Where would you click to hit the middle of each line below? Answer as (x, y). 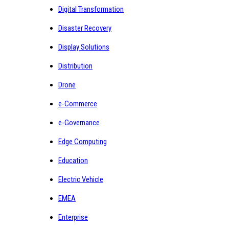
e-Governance (79, 122)
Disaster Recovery (85, 28)
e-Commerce (78, 104)
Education (73, 160)
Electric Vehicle (81, 179)
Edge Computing (83, 141)
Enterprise (73, 217)
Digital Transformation (91, 9)
